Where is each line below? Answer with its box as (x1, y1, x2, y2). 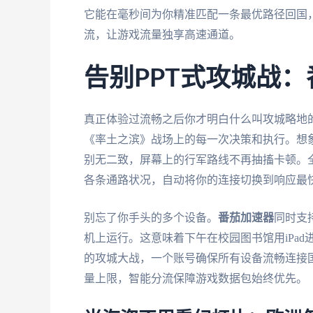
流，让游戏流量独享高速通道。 (84, 29, 240, 41)
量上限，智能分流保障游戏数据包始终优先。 (84, 272, 307, 285)
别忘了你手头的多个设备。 (84, 212, 218, 224)
